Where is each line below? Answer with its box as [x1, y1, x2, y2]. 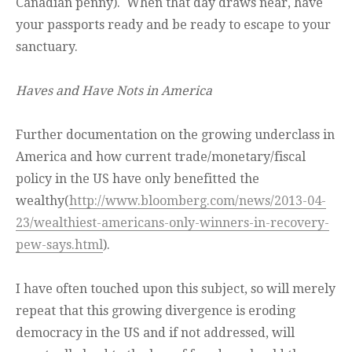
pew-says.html [16, 237, 103, 253]
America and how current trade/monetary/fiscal [16, 149, 306, 165]
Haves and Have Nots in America [16, 83, 212, 99]
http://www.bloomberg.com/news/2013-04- [69, 193, 326, 209]
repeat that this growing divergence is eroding [16, 303, 295, 319]
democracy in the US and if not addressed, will [16, 325, 295, 341]
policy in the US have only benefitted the [16, 171, 259, 187]
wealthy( [16, 193, 69, 209]
